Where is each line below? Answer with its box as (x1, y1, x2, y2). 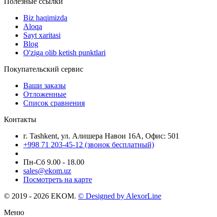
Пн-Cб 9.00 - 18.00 (23, 157, 84, 166)
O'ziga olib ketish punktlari (23, 48, 106, 57)
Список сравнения (23, 98, 85, 107)
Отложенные (23, 90, 66, 98)
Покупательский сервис (4, 64, 83, 73)
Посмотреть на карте (23, 175, 92, 184)
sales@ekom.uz (23, 166, 71, 175)
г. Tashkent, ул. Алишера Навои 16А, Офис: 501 (23, 131, 179, 140)
